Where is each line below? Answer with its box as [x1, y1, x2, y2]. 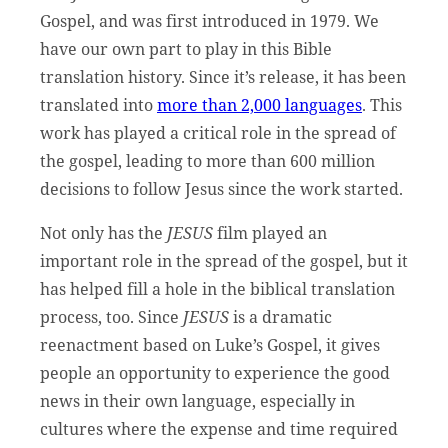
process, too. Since [40, 305, 183, 328]
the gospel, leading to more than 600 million [40, 149, 375, 172]
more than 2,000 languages [157, 93, 362, 116]
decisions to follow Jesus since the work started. [40, 177, 407, 200]
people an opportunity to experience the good [40, 361, 390, 384]
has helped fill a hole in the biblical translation [40, 277, 395, 300]
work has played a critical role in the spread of [40, 121, 396, 144]
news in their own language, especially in [40, 389, 355, 412]
